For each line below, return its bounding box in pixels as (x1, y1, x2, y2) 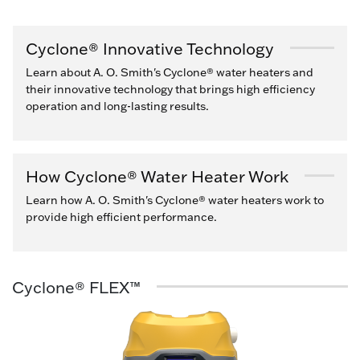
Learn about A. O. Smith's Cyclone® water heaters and (26, 64, 313, 80)
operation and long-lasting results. (26, 98, 209, 113)
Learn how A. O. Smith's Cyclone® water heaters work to (26, 192, 324, 207)
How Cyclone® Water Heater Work (26, 165, 288, 186)
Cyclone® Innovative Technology (26, 37, 274, 59)
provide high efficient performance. (26, 209, 217, 224)
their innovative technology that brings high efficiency (26, 81, 315, 96)
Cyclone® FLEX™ (12, 276, 141, 297)
